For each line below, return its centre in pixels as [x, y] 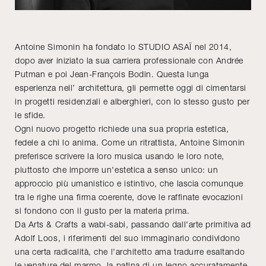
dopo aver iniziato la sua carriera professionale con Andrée [129, 60]
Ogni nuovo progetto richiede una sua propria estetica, [122, 128]
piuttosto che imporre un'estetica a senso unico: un [117, 169]
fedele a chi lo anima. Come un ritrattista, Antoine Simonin [130, 142]
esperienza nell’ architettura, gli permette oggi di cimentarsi [131, 87]
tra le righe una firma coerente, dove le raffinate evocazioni [129, 197]
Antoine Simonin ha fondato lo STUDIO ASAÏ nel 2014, [123, 46]
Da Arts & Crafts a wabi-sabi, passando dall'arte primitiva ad [133, 224]
